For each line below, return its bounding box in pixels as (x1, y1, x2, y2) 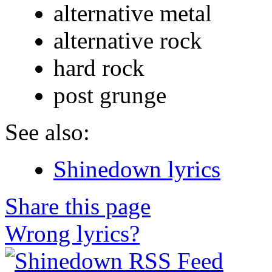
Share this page (5, 192, 151, 219)
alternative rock (53, 27, 202, 53)
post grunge (53, 81, 166, 108)
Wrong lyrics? (5, 220, 140, 246)
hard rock (53, 54, 144, 81)
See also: (5, 118, 90, 145)
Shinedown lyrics (53, 155, 220, 182)
